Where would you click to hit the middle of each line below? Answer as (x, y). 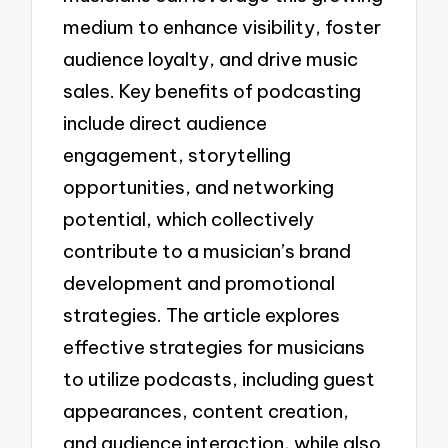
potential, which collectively (189, 218)
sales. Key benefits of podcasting (212, 90)
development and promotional (199, 282)
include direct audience (165, 122)
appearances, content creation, (206, 410)
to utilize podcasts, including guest (219, 378)
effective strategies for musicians (214, 346)
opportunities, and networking (199, 186)
